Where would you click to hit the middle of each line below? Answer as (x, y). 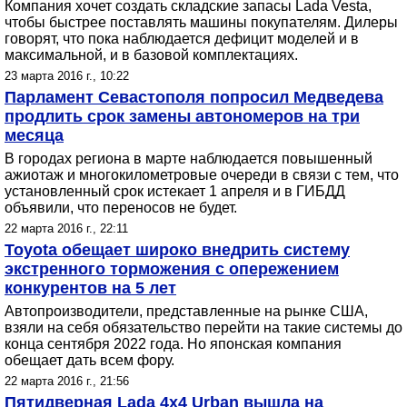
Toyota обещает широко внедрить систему (177, 250)
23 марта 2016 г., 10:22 (67, 76)
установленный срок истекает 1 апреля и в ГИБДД (175, 191)
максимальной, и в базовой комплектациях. (151, 55)
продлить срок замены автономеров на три (182, 116)
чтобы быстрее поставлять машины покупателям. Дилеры (201, 22)
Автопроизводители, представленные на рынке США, (186, 311)
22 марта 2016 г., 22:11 (66, 228)
